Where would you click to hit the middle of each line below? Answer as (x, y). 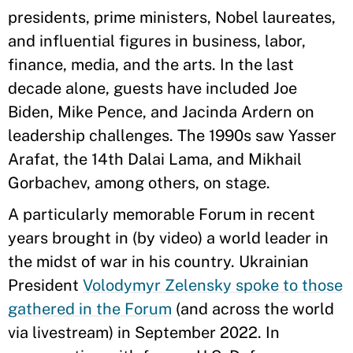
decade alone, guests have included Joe (152, 89)
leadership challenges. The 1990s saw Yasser (172, 136)
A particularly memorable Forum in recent (162, 215)
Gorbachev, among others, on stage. (141, 183)
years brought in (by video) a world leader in (168, 238)
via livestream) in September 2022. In (144, 333)
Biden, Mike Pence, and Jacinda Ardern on (161, 112)
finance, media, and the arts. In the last (151, 65)
